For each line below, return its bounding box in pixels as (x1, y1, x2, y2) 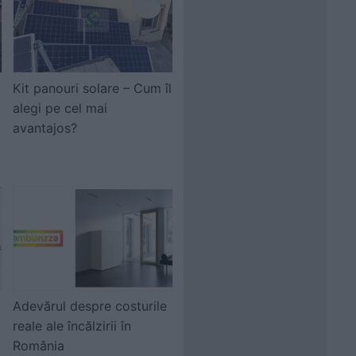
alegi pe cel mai (13, 100, 107, 116)
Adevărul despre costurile (13, 298, 167, 314)
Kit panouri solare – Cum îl (13, 80, 172, 96)
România (13, 338, 64, 354)
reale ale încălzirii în (13, 318, 131, 334)
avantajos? (13, 120, 77, 136)
